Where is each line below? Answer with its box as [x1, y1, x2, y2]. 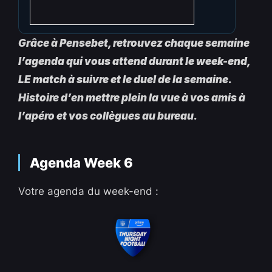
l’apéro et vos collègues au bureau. [18, 110, 198, 123]
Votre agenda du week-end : [18, 185, 159, 198]
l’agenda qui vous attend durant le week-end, [18, 55, 251, 68]
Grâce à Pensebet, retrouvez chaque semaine [18, 37, 250, 50]
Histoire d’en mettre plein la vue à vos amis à [18, 92, 246, 104]
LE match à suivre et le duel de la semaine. [18, 73, 232, 86]
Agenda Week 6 [30, 155, 134, 171]
